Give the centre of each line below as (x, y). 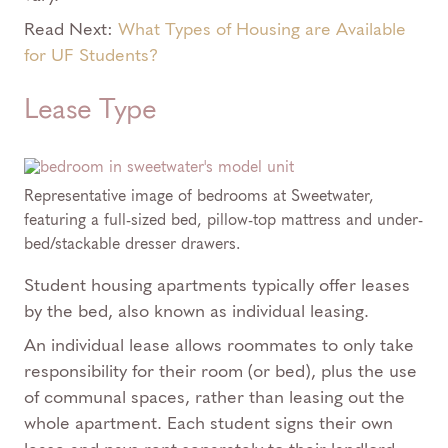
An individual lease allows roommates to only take (219, 345)
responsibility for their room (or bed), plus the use (220, 371)
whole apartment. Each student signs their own (208, 423)
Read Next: (71, 29)
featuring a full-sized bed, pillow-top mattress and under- (223, 219)
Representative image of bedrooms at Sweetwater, (199, 195)
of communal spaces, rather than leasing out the (214, 397)
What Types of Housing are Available (262, 29)
